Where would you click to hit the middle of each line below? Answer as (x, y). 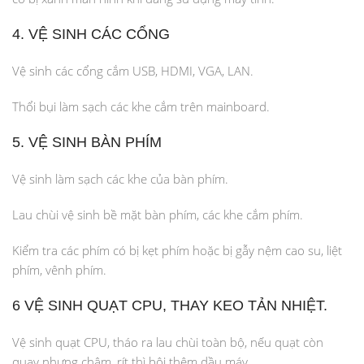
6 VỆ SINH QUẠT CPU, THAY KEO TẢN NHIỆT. (170, 305)
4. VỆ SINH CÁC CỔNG (91, 34)
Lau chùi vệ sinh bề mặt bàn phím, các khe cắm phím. (158, 214)
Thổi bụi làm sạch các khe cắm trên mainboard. (141, 106)
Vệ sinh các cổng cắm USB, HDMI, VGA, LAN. (133, 71)
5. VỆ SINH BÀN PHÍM (87, 142)
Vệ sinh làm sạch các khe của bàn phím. (120, 179)
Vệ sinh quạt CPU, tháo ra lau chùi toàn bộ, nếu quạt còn (168, 342)
